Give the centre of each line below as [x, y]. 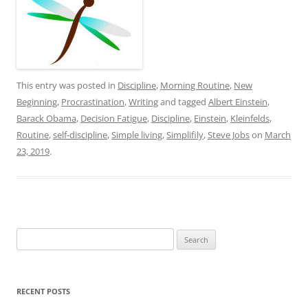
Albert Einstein [238, 102]
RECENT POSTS [43, 291]
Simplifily [185, 135]
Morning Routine [195, 86]
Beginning [37, 102]
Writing [143, 102]
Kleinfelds [250, 119]
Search [30, 236]
